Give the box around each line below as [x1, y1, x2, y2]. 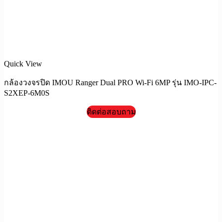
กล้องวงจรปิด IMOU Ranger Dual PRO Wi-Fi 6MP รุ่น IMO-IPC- [4, 78, 217, 87]
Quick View [4, 59, 42, 68]
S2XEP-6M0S [4, 88, 50, 97]
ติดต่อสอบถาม [86, 107, 136, 116]
